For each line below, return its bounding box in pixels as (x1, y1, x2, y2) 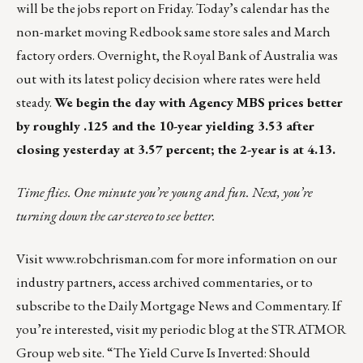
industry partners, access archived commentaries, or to (16, 273, 313, 292)
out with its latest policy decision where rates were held (16, 70, 321, 88)
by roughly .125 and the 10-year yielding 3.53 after (16, 117, 314, 135)
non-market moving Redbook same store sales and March (16, 23, 331, 41)
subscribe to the (16, 297, 109, 315)
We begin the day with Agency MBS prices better (54, 93, 343, 112)
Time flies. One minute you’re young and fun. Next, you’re (16, 183, 313, 202)
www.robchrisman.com (45, 250, 174, 268)
